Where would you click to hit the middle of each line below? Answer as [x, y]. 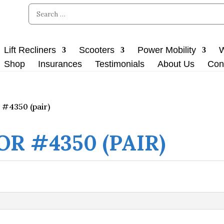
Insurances [60, 64]
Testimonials [120, 64]
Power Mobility [167, 50]
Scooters [97, 50]
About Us [176, 64]
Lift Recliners [30, 50]
